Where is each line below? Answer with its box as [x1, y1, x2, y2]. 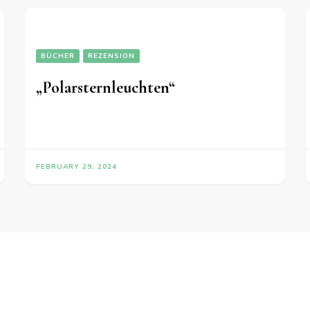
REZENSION [88, 51, 136, 62]
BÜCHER [41, 51, 75, 62]
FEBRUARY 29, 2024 [36, 162, 118, 172]
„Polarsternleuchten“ [36, 77, 176, 98]
